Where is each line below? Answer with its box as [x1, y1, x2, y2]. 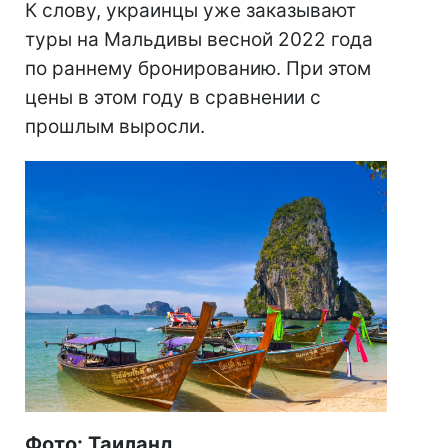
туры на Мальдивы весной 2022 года [25, 28, 373, 52]
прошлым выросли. [25, 115, 205, 139]
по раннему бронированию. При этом [25, 57, 371, 81]
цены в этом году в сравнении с [25, 86, 321, 110]
